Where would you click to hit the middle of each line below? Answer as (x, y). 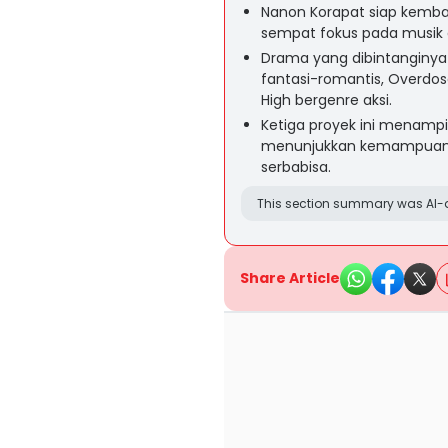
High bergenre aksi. (326, 100)
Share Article (290, 278)
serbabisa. (296, 167)
